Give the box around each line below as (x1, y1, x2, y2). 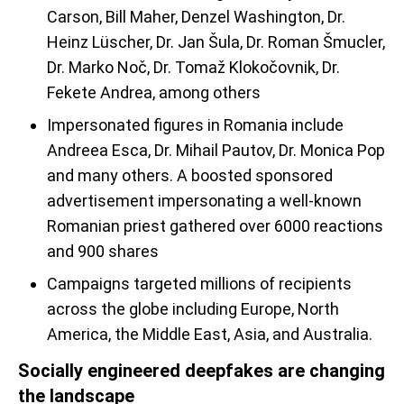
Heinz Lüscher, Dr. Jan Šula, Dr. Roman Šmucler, (47, 32, 385, 51)
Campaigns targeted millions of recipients (47, 274, 352, 293)
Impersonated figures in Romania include (47, 115, 344, 134)
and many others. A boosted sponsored (47, 166, 333, 185)
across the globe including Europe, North (47, 299, 339, 318)
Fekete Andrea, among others (47, 83, 261, 102)
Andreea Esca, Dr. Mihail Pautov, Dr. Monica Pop (47, 141, 385, 160)
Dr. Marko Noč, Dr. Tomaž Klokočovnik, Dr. (47, 58, 340, 77)
